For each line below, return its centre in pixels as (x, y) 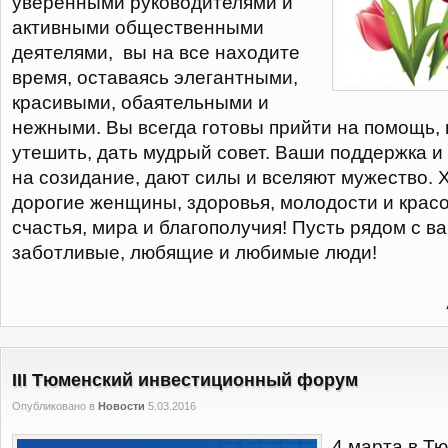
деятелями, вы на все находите (156, 52)
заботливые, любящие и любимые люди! (194, 252)
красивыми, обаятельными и (140, 102)
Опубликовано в (55, 406)
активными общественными (138, 27)
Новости (121, 406)
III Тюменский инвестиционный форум (185, 380)
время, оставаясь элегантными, (155, 77)
